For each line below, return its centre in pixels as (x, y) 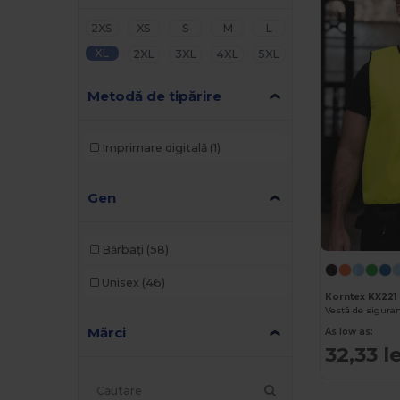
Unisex (120, 283)
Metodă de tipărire (155, 96)
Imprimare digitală (154, 148)
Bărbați (122, 250)
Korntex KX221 (361, 296)
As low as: (350, 331)
